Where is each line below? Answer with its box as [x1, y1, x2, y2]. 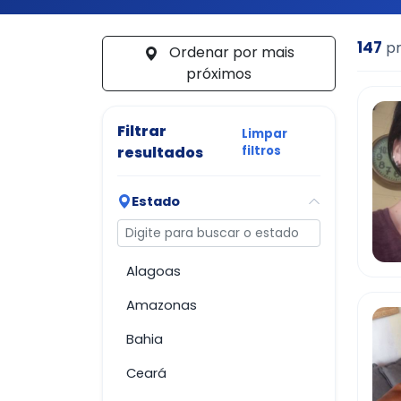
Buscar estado [116, 218, 218, 240]
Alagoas [126, 262, 182, 281]
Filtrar [117, 121, 166, 142]
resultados [117, 142, 203, 164]
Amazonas [126, 296, 198, 315]
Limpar [241, 125, 287, 143]
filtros [241, 142, 281, 160]
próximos [186, 64, 252, 85]
